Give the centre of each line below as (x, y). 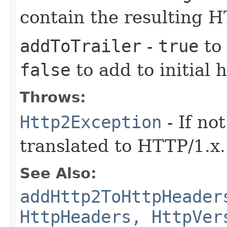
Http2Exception (91, 122)
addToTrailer (81, 46)
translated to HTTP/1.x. (123, 146)
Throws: (53, 97)
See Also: (58, 173)
